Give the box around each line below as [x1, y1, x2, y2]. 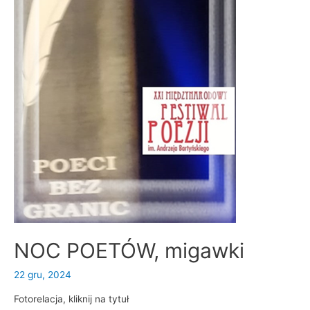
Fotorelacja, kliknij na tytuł [14, 293, 129, 305]
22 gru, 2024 [14, 268, 71, 280]
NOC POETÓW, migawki [14, 237, 244, 263]
